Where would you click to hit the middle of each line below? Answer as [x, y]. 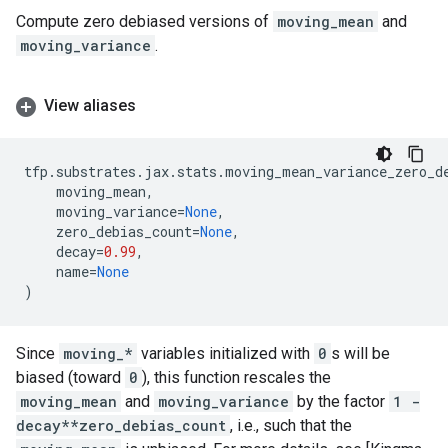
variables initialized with [225, 353]
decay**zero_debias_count [121, 425]
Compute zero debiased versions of [144, 21]
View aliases [90, 105]
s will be [360, 353]
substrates [96, 171]
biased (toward [70, 377]
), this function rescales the [236, 377]
